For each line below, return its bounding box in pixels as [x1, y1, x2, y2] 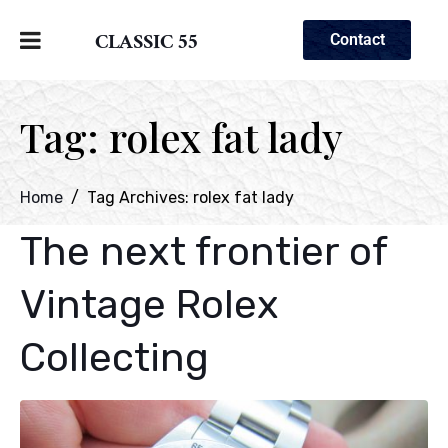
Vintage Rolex [20, 281, 279, 328]
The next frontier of [20, 228, 387, 275]
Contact [329, 30, 385, 49]
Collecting [20, 334, 209, 381]
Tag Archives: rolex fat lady [87, 188, 294, 207]
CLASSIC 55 [95, 24, 199, 65]
